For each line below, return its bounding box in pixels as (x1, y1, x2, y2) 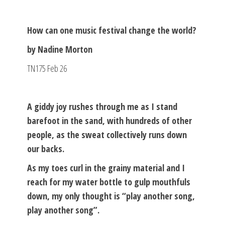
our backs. (27, 142, 64, 155)
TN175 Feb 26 (27, 62, 67, 74)
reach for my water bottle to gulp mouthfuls (27, 175, 190, 188)
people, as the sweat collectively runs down (27, 128, 187, 141)
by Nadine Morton (27, 43, 92, 55)
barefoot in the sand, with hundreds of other (27, 114, 192, 127)
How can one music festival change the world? (27, 24, 196, 36)
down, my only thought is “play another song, (27, 189, 195, 202)
